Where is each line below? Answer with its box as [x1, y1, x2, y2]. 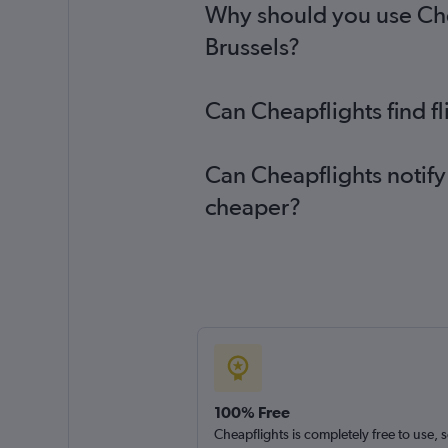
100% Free [213, 403, 290, 421]
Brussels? [204, 32, 300, 61]
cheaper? [204, 192, 301, 221]
